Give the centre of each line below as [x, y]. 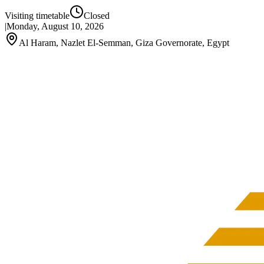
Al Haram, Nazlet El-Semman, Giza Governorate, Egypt [124, 43]
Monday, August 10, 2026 [55, 26]
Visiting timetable [37, 16]
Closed [97, 16]
